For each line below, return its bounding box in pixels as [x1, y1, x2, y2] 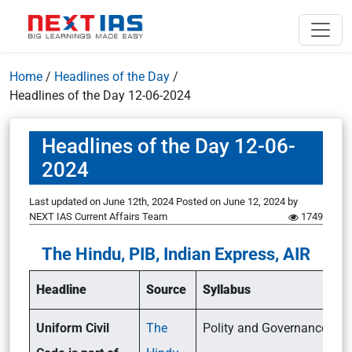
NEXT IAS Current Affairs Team [29, 211, 167, 222]
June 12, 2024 [223, 196, 285, 207]
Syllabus [203, 282, 251, 297]
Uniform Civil [36, 321, 109, 335]
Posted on [176, 196, 223, 207]
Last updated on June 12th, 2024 [29, 196, 176, 207]
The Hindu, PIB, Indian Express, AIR [42, 244, 310, 264]
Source [146, 282, 186, 297]
